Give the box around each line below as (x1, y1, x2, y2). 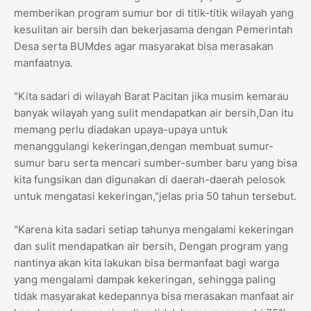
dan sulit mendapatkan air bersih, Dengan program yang (14, 239, 288, 253)
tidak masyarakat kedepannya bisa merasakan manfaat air (14, 289, 294, 303)
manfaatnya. (14, 56, 73, 70)
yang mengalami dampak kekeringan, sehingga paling (14, 273, 276, 287)
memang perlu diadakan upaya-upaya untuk (14, 123, 228, 137)
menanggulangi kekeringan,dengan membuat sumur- (14, 140, 274, 153)
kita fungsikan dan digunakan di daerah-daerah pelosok (14, 173, 285, 187)
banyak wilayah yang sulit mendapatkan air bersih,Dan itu (14, 106, 294, 120)
